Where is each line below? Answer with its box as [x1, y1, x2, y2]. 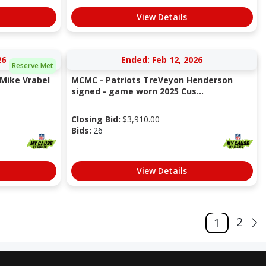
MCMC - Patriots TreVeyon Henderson [71, 74, 233, 86]
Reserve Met [12, 60, 53, 71]
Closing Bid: [71, 113, 121, 125]
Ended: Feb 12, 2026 [121, 54, 202, 66]
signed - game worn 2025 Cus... [71, 85, 204, 97]
